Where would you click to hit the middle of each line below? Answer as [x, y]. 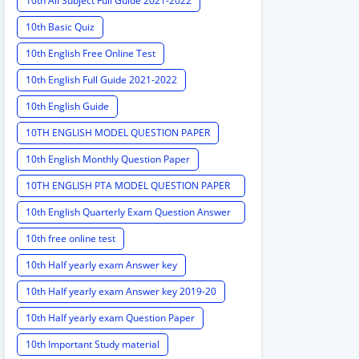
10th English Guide [67, 107]
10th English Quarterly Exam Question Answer [128, 212]
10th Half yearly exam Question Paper [110, 318]
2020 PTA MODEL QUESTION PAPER [106, 207]
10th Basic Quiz [60, 27]
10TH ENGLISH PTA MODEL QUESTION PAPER [128, 186]
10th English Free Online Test [91, 54]
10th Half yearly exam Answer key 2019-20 [121, 292]
